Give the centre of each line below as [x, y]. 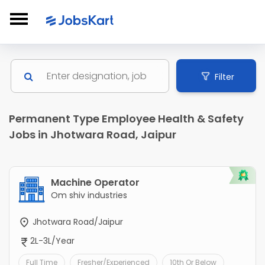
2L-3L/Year [52, 241]
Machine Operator [95, 183]
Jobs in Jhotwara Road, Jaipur [93, 135]
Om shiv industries [89, 195]
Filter [224, 77]
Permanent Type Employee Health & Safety [126, 119]
